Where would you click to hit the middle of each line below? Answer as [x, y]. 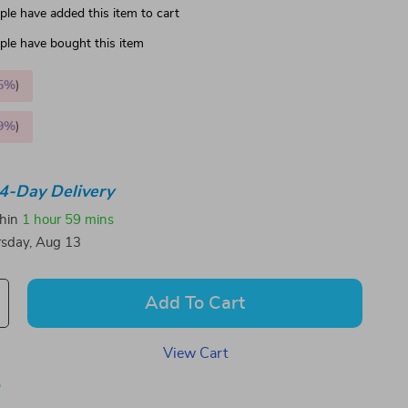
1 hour [42, 219]
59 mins [90, 219]
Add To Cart [195, 303]
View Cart [195, 353]
